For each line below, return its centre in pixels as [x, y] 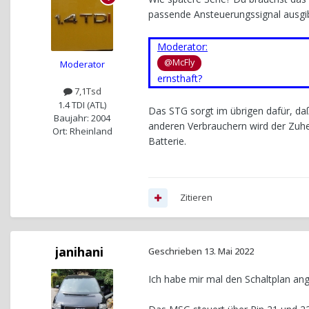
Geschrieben [176, 251]
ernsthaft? [180, 78]
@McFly [180, 63]
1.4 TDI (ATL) [82, 104]
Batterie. [167, 141]
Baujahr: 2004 [82, 118]
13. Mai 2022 [229, 251]
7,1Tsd [87, 91]
